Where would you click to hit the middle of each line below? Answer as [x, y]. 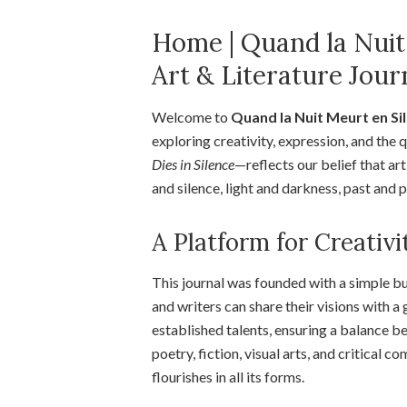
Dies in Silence [193, 164]
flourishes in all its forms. [228, 377]
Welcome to [191, 117]
